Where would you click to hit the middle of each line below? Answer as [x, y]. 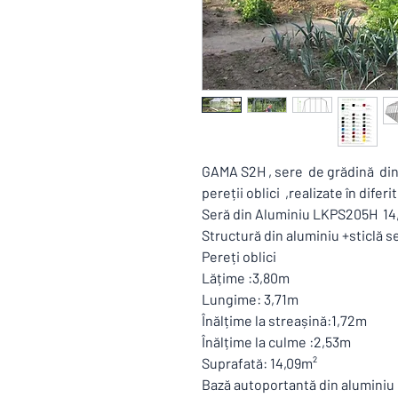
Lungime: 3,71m [250, 299]
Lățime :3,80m [246, 278]
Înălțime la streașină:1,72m [284, 320]
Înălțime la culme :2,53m [276, 342]
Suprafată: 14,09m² [259, 363]
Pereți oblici [240, 256]
